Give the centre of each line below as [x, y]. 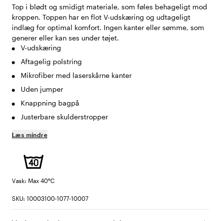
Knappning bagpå [50, 103]
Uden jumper [42, 89]
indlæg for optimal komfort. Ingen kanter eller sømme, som [108, 28]
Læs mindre [30, 135]
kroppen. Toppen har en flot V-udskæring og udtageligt [101, 17]
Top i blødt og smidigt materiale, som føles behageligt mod [110, 7]
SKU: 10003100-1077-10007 [50, 199]
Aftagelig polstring [51, 62]
